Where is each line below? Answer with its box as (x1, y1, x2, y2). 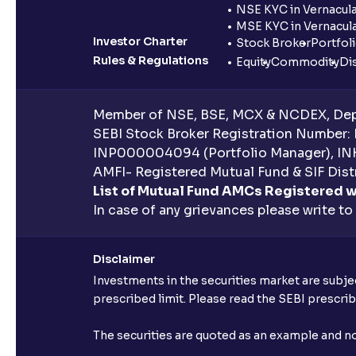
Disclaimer (93, 251, 155, 266)
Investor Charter (93, 33, 188, 48)
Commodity (271, 54, 339, 69)
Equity (236, 54, 271, 69)
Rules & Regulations (93, 52, 208, 68)
